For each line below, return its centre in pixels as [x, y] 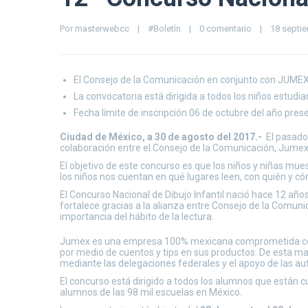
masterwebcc [102, 29]
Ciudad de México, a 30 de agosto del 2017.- [161, 137]
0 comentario [225, 29]
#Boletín [164, 29]
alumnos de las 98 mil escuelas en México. [151, 292]
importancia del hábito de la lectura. [137, 217]
